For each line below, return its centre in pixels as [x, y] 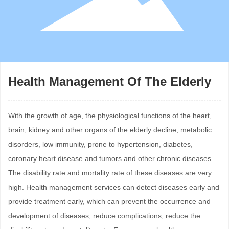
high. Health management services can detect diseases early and [114, 187]
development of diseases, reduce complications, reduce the [104, 215]
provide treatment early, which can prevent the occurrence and [109, 201]
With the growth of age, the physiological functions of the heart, [110, 115]
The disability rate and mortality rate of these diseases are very [110, 173]
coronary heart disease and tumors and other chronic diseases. [111, 158]
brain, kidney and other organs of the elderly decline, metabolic [110, 130]
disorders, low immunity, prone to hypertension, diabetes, [100, 144]
